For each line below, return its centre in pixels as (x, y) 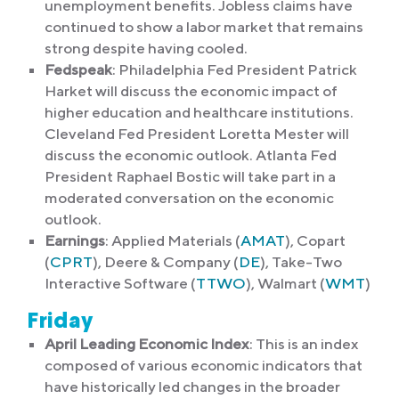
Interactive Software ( (120, 284)
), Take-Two (301, 262)
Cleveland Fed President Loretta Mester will (197, 134)
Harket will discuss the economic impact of (191, 91)
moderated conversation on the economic (189, 198)
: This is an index (304, 344)
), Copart (315, 241)
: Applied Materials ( (173, 241)
